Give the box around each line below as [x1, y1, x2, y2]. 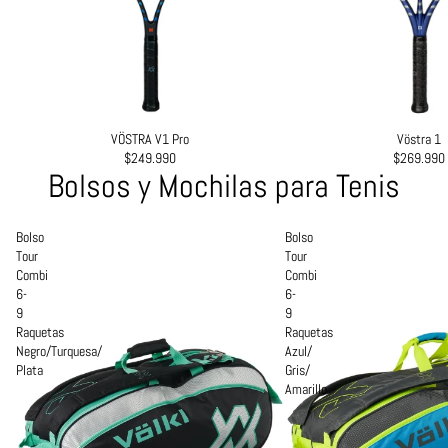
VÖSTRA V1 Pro [111, 129, 190, 148]
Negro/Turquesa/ [16, 342, 102, 361]
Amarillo [284, 380, 327, 399]
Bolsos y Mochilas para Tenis [48, 166, 400, 207]
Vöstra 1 [397, 129, 442, 148]
